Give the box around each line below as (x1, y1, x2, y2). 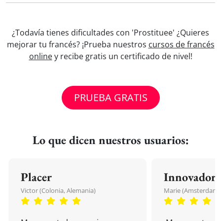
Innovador (164, 169, 216, 184)
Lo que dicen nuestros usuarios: (32, 132, 189, 147)
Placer (21, 169, 52, 184)
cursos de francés (148, 39, 215, 50)
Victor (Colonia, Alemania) (21, 186, 96, 195)
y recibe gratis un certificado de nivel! (52, 51, 192, 62)
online (29, 51, 52, 62)
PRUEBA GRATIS (74, 91, 147, 104)
